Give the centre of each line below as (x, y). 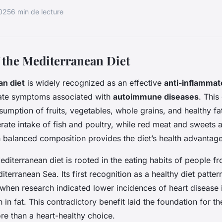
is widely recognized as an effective (94, 83)
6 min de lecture (37, 12)
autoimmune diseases (156, 96)
